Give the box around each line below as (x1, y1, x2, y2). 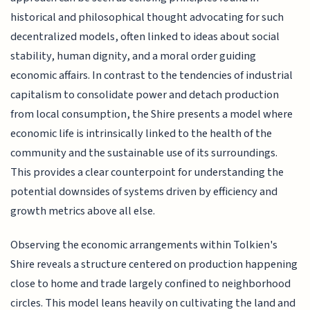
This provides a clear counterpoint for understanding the (10, 164, 284, 181)
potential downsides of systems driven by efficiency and (10, 183, 278, 201)
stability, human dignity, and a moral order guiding (10, 48, 257, 65)
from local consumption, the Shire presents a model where (10, 106, 293, 123)
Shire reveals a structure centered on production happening (10, 255, 298, 273)
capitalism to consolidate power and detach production (10, 86, 280, 104)
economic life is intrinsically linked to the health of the (10, 125, 273, 143)
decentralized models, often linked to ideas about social (10, 28, 280, 46)
